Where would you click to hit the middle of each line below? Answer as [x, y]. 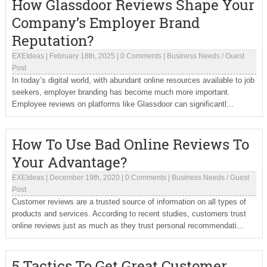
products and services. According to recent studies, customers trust [129, 214]
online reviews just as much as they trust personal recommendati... [128, 226]
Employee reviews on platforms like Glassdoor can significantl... [122, 104]
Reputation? [52, 41]
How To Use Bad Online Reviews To [130, 144]
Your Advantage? [69, 162]
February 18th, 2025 [82, 56]
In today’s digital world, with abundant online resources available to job [133, 80]
